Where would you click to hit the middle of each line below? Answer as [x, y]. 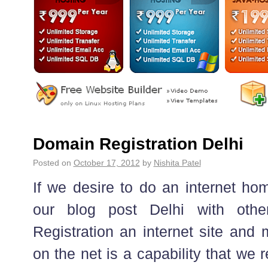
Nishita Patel [177, 162]
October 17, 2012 [106, 162]
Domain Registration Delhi [138, 144]
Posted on [52, 162]
